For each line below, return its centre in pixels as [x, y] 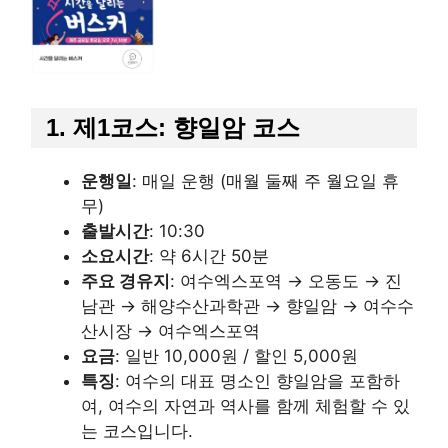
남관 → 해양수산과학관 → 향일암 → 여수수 [247, 306]
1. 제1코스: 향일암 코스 [173, 128]
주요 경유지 [125, 281]
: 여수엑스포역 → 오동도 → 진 [286, 281]
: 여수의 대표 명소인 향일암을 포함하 [257, 381]
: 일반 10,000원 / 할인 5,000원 [236, 356]
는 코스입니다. [137, 431]
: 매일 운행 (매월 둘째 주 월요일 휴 [265, 181]
